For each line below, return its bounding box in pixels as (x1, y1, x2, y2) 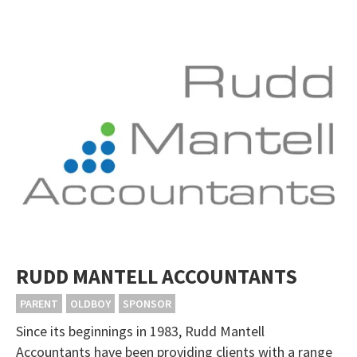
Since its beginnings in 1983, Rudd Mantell (16, 321, 265, 340)
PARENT (20, 296, 58, 311)
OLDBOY (70, 296, 111, 311)
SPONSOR (123, 296, 171, 311)
